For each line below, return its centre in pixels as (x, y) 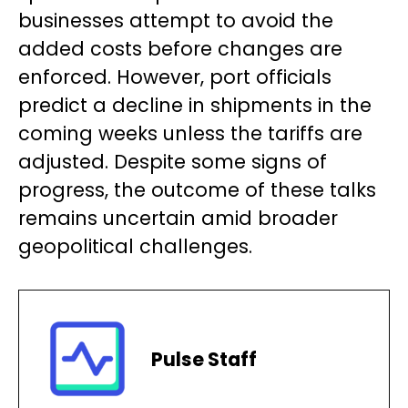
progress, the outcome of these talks (197, 190)
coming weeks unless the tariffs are (190, 133)
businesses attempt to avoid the (176, 20)
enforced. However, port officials (175, 77)
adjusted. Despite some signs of (173, 162)
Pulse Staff (204, 359)
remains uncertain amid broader (178, 218)
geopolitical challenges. (135, 246)
